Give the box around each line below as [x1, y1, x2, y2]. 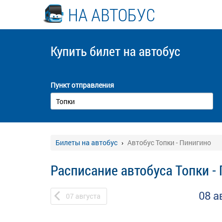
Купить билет [51, 43, 123, 59]
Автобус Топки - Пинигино [127, 138, 211, 147]
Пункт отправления [51, 80, 114, 90]
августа [75, 191, 101, 201]
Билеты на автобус [55, 138, 117, 147]
